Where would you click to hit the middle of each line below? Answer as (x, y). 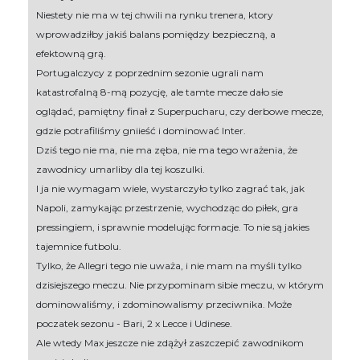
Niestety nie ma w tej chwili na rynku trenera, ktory (155, 14)
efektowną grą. (71, 53)
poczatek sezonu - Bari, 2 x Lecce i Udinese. (134, 323)
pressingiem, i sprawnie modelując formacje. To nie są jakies (173, 227)
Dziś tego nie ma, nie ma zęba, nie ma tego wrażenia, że (167, 149)
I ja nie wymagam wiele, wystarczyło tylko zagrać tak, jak (170, 188)
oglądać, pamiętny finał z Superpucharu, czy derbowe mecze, (180, 111)
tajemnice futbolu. (79, 246)
